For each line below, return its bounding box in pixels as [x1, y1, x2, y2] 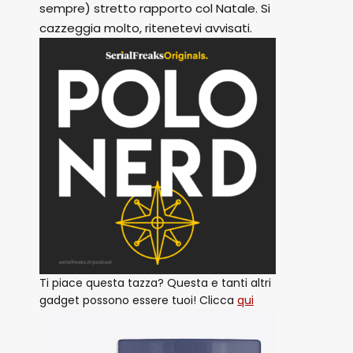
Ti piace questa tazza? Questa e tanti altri [39, 275, 271, 291]
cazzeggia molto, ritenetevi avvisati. [39, 20, 252, 36]
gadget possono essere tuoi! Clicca [39, 292, 237, 308]
